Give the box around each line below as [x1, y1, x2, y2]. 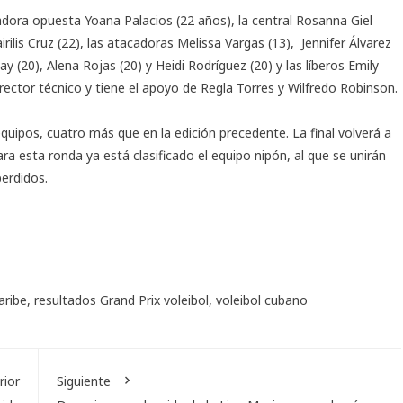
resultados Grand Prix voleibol [34, 291, 209, 309]
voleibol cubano [216, 291, 308, 309]
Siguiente [56, 372, 111, 390]
